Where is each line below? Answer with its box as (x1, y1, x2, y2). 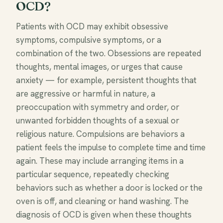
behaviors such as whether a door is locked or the (16, 182, 203, 193)
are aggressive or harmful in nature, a (16, 88, 155, 99)
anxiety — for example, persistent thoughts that (16, 75, 197, 86)
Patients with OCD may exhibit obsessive (16, 21, 168, 32)
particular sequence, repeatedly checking (16, 169, 169, 180)
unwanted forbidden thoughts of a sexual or (16, 115, 179, 126)
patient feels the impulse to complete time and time (16, 142, 206, 153)
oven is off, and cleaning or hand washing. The (16, 196, 189, 207)
